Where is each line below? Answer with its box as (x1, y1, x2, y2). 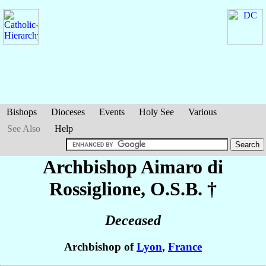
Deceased (105, 213, 161, 229)
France (168, 240, 202, 254)
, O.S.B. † (141, 178, 217, 199)
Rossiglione (49, 178, 141, 199)
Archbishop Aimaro (43, 156, 207, 178)
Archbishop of (64, 240, 137, 254)
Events (99, 107, 125, 117)
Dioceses (51, 107, 85, 117)
